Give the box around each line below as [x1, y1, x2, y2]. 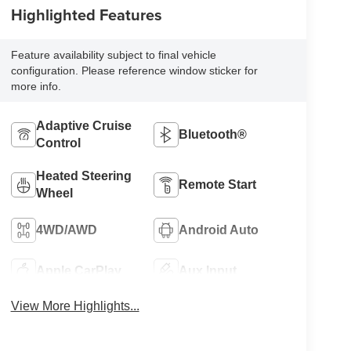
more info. [10, 80, 61, 92]
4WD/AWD [35, 223, 97, 237]
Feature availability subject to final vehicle [10, 49, 216, 61]
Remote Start [179, 177, 257, 191]
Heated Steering [35, 168, 132, 183]
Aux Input [179, 263, 237, 277]
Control [35, 136, 81, 150]
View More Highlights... [10, 299, 139, 313]
